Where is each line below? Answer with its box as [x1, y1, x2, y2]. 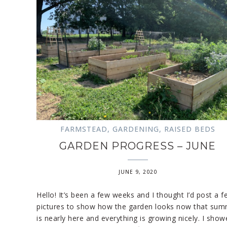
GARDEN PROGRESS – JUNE [59, 139, 216, 152]
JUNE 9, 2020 [118, 168, 157, 175]
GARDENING [112, 124, 159, 134]
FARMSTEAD [60, 124, 107, 134]
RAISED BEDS [164, 124, 215, 134]
